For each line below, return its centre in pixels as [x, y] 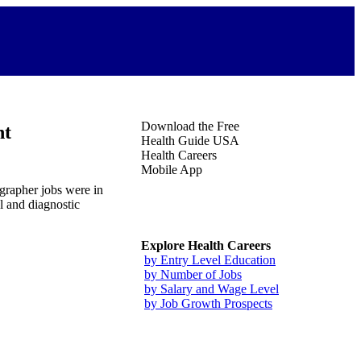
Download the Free [190, 126]
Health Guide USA [190, 141]
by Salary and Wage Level [212, 289]
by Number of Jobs [193, 274]
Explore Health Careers [206, 245]
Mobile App [172, 170]
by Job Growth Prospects [208, 303]
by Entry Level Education [210, 260]
